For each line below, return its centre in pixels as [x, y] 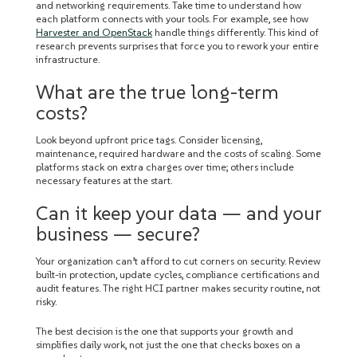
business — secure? [118, 234]
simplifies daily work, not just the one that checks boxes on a [168, 345]
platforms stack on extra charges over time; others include [165, 167]
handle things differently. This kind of [235, 32]
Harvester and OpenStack [94, 32]
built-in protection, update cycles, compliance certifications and [178, 275]
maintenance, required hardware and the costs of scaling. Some [178, 153]
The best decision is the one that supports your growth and [165, 331]
